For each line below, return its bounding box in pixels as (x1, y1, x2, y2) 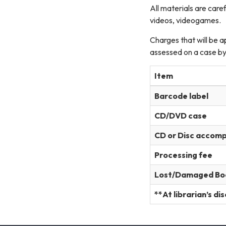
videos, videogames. (150, 15, 221, 25)
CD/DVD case (154, 110, 207, 121)
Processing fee (154, 149, 212, 160)
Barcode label (154, 90, 208, 101)
